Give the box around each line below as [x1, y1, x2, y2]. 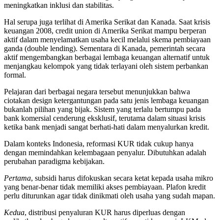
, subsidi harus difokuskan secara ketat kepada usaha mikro [31, 174, 213, 183]
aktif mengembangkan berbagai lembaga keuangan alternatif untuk [4, 53, 210, 62]
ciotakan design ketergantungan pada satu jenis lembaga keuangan [4, 96, 209, 105]
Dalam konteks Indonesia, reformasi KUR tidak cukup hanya [4, 139, 193, 148]
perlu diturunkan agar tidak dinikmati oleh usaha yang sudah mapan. [4, 192, 215, 200]
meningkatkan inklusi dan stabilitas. [4, 1, 114, 10]
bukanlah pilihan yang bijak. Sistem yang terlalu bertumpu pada [4, 105, 201, 114]
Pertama [4, 174, 31, 183]
